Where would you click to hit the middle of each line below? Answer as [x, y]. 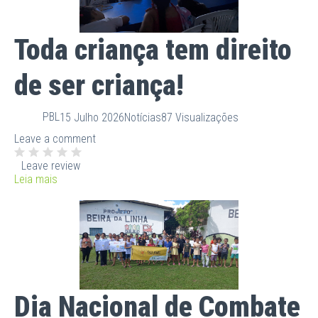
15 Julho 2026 [92, 118]
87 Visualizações [200, 118]
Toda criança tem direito [153, 50]
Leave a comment [55, 138]
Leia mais [36, 179]
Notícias [143, 118]
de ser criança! [99, 85]
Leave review [51, 165]
